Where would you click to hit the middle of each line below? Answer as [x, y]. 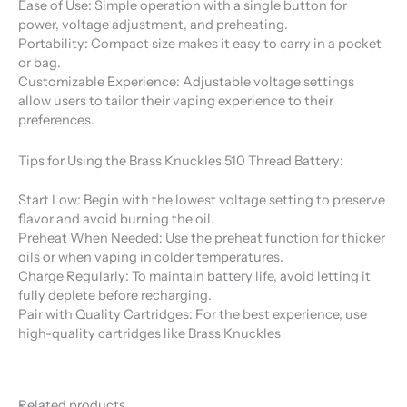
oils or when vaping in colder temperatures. [151, 257]
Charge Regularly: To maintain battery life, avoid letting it [194, 276]
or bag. [40, 63]
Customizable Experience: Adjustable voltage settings [186, 82]
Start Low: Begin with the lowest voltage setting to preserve [202, 199]
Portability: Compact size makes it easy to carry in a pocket [200, 44]
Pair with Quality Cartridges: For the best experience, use [193, 314]
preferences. [56, 120]
